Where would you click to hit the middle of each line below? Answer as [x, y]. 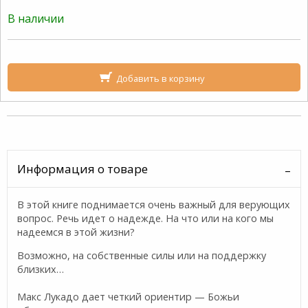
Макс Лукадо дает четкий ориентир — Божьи [129, 297]
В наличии [36, 19]
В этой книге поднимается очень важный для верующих [154, 204]
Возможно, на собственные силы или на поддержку [142, 255]
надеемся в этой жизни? [78, 232]
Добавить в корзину [160, 78]
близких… [42, 269]
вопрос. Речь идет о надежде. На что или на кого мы [146, 218]
